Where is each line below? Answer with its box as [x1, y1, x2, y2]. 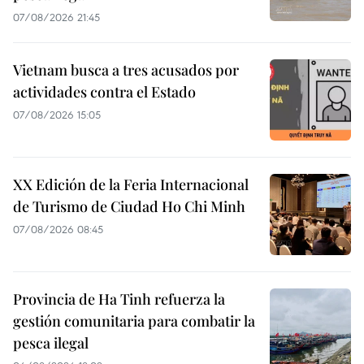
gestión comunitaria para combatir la [13, 311, 255, 331]
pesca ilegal [13, 333, 89, 353]
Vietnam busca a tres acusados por [13, 60, 239, 80]
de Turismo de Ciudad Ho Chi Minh [13, 197, 245, 217]
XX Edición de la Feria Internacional [13, 175, 249, 195]
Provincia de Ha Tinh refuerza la [13, 289, 225, 310]
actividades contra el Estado [13, 82, 196, 102]
